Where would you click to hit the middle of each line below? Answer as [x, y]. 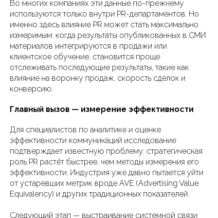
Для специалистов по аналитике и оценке [85, 130]
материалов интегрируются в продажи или [88, 46]
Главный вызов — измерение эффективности [102, 109]
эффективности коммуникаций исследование [93, 141]
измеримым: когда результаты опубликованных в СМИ [108, 36]
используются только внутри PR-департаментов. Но [104, 14]
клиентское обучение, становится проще [85, 57]
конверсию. [31, 89]
